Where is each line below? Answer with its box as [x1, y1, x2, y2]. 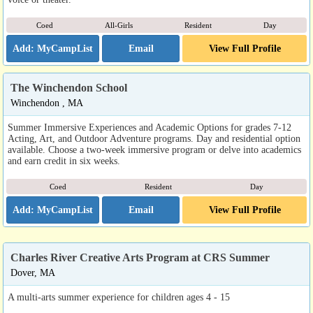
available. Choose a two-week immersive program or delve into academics [8, 144, 301, 155]
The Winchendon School [10, 82, 127, 94]
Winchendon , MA [10, 97, 83, 108]
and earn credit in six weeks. [8, 155, 120, 166]
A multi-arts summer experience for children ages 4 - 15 [8, 291, 230, 303]
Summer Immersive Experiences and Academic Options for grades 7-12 [8, 122, 291, 133]
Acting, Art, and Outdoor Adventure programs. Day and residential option [8, 133, 300, 144]
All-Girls [105, 21, 133, 29]
